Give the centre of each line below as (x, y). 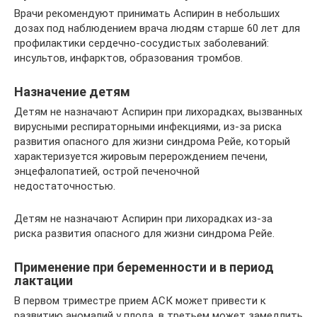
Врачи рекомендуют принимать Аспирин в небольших (147, 14)
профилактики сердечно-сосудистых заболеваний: (142, 44)
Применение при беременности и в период (144, 267)
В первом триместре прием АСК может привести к (140, 301)
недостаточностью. (65, 186)
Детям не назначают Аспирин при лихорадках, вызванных (158, 112)
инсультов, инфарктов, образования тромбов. (128, 58)
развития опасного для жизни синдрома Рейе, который (152, 142)
